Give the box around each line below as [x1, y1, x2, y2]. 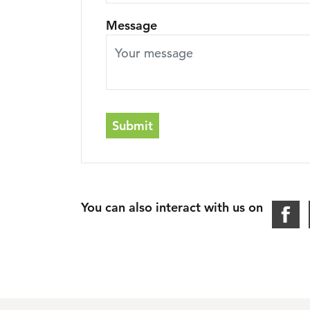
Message [106, 17, 157, 34]
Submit [112, 118, 153, 134]
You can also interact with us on [81, 199, 263, 216]
